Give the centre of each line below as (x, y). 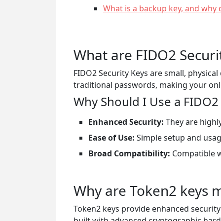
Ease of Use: (111, 137)
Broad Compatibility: (129, 153)
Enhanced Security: (126, 122)
